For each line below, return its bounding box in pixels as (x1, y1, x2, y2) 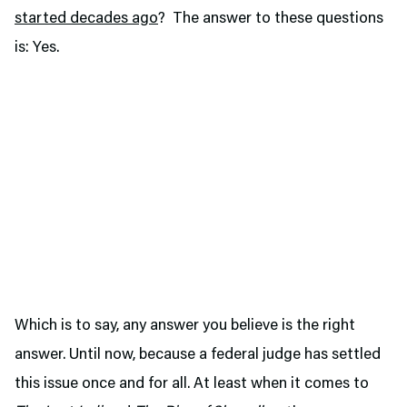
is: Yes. (15, 40, 59, 56)
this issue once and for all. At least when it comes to (15, 376, 369, 392)
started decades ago (15, 11, 158, 27)
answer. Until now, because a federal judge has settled (15, 347, 381, 363)
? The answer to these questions (158, 11, 383, 27)
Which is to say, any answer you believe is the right (15, 318, 355, 334)
